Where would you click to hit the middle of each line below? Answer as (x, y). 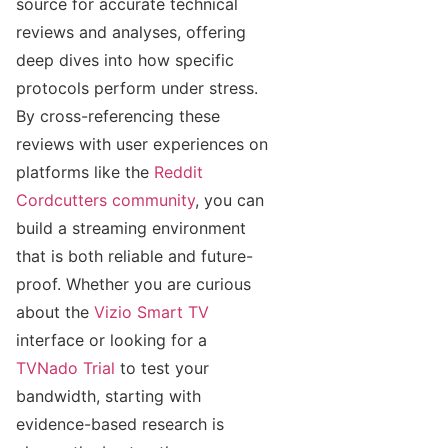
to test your (162, 367)
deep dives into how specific (125, 59)
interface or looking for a (111, 339)
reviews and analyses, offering (131, 31)
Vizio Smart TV (151, 311)
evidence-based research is (120, 423)
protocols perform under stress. (137, 87)
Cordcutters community (105, 199)
